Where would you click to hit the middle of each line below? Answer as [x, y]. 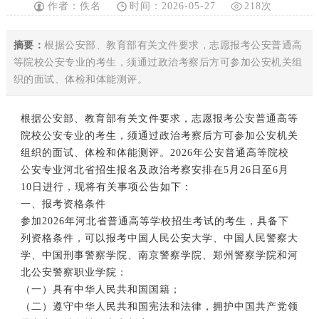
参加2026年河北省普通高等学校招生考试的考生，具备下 [155, 221]
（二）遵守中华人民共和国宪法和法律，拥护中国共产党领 [159, 306]
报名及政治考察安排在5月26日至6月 [203, 169]
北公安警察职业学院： [74, 272]
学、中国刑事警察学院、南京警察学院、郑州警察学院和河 [159, 255]
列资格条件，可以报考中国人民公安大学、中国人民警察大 [159, 238]
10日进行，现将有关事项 [79, 187]
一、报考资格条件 [63, 204]
